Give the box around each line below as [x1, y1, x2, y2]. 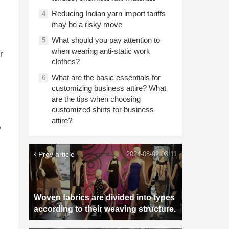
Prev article [36, 150, 75, 158]
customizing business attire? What [52, 84, 166, 93]
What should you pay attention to [52, 36, 160, 44]
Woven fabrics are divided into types [34, 193, 175, 202]
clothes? [52, 57, 80, 66]
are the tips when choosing [52, 95, 141, 103]
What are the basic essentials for [52, 73, 161, 82]
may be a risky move [52, 20, 122, 29]
